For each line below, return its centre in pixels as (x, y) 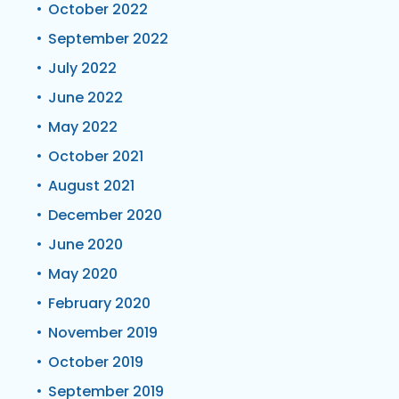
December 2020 (105, 215)
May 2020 (83, 273)
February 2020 (99, 303)
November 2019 (103, 332)
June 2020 (85, 244)
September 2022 (108, 38)
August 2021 (91, 185)
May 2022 (83, 126)
